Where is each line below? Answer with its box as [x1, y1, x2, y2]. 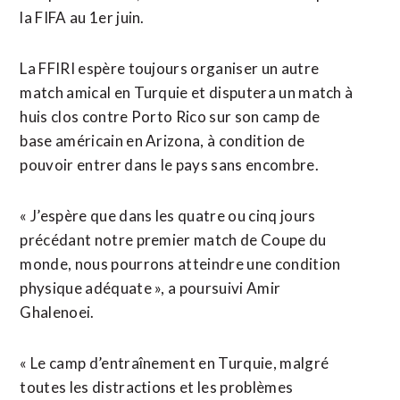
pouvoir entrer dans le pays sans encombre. [20, 155, 319, 174]
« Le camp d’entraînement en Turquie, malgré [20, 354, 329, 372]
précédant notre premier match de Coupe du [20, 230, 327, 249]
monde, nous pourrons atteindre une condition [20, 254, 341, 273]
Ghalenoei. [20, 303, 95, 321]
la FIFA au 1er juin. [20, 8, 145, 27]
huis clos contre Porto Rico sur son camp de [20, 107, 321, 126]
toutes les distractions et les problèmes [20, 378, 294, 396]
